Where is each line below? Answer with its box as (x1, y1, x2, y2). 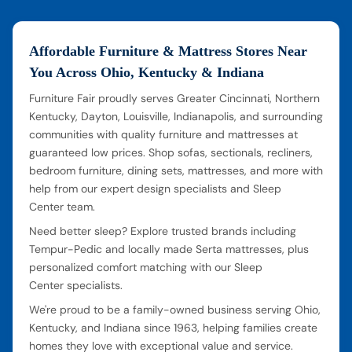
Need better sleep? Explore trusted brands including (29, 223, 296, 238)
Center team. (29, 199, 95, 214)
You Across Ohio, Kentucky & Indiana (29, 64, 264, 80)
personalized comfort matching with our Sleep (29, 259, 262, 274)
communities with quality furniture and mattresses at (29, 126, 298, 141)
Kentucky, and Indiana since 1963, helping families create (29, 320, 317, 335)
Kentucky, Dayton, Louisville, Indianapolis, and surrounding (29, 108, 323, 123)
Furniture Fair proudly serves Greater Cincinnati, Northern (29, 90, 320, 105)
